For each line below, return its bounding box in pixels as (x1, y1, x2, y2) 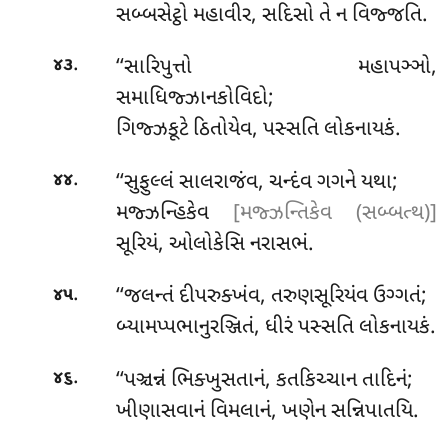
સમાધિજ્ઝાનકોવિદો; (115, 85, 274, 114)
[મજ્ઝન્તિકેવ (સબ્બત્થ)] (232, 199, 437, 228)
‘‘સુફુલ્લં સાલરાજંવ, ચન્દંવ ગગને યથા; (115, 168, 398, 197)
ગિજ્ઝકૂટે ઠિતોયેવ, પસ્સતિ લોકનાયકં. (115, 116, 401, 145)
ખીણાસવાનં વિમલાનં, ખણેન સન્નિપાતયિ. (115, 397, 419, 426)
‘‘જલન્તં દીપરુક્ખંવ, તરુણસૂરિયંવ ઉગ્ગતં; (115, 283, 427, 312)
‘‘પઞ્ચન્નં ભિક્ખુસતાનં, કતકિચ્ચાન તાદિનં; (115, 366, 413, 395)
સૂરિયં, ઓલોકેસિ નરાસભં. (115, 230, 314, 259)
